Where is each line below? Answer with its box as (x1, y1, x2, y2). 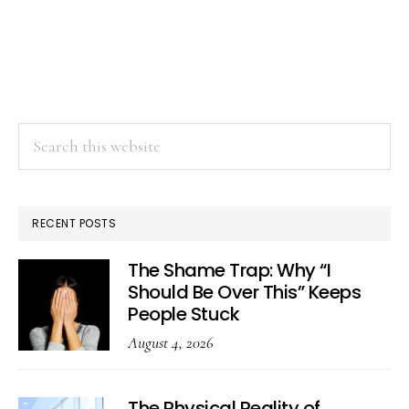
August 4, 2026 (128, 332, 214, 352)
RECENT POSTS (32, 215, 116, 231)
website (17, 178, 68, 198)
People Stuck (128, 301, 239, 327)
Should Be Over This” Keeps (128, 279, 361, 305)
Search (17, 125, 63, 145)
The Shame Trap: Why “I (128, 257, 330, 283)
